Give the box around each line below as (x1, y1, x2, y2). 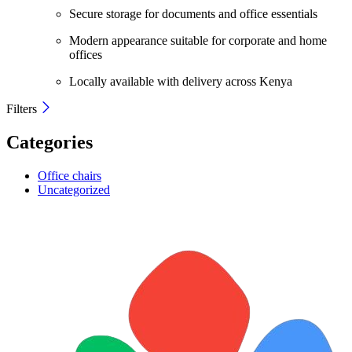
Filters (6, 101, 40, 115)
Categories (6, 131, 93, 152)
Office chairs (38, 168, 101, 182)
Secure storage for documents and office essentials (69, 6, 317, 20)
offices (69, 47, 102, 61)
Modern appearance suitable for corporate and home (69, 33, 327, 47)
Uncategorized (38, 182, 110, 196)
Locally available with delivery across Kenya (69, 74, 292, 88)
